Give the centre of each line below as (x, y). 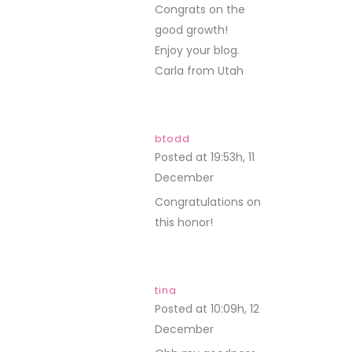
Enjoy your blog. (197, 50)
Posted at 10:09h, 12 (207, 309)
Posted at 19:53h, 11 (205, 157)
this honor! (184, 222)
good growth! (191, 30)
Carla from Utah (199, 71)
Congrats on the (200, 9)
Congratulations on (208, 202)
